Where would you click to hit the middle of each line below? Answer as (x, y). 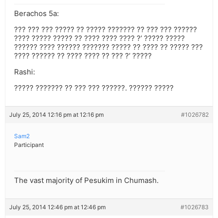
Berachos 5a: (36, 14)
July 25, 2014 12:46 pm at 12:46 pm (57, 207)
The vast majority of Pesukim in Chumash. (86, 181)
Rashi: (25, 72)
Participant (29, 145)
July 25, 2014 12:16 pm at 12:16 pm (56, 115)
